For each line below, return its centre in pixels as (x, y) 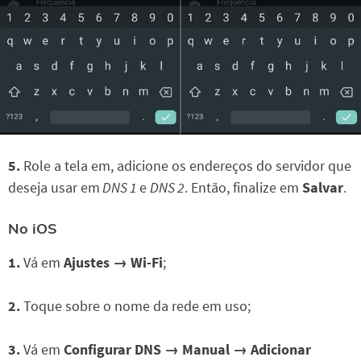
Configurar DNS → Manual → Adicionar (187, 349)
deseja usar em (54, 187)
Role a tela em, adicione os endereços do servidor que (186, 165)
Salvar (323, 187)
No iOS (33, 228)
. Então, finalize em (243, 187)
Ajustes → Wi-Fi (113, 262)
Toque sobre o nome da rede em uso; (137, 305)
